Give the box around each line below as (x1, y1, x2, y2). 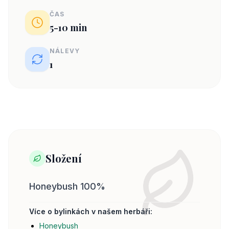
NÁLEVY (50, 47, 80, 55)
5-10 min (50, 21, 87, 34)
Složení (45, 151, 82, 165)
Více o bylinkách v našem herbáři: (29, 207, 152, 216)
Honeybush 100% (29, 181, 105, 192)
